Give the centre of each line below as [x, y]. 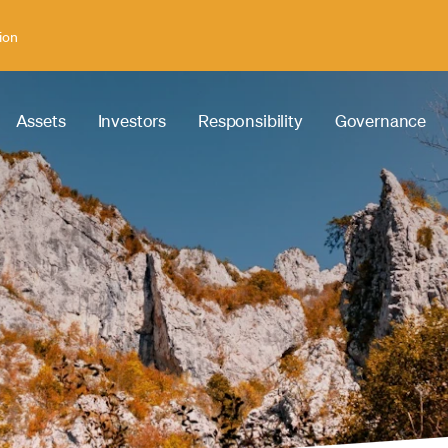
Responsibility [250, 121]
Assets [40, 121]
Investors [132, 121]
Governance [380, 121]
